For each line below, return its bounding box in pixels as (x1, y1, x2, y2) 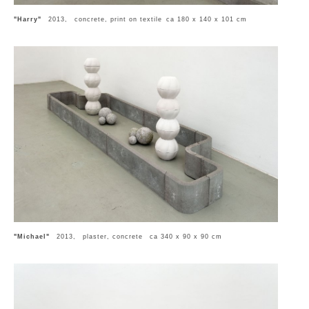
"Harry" (14, 15, 41, 23)
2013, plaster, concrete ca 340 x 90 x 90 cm (57, 233, 222, 241)
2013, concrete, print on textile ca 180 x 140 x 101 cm (48, 15, 247, 23)
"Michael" (14, 233, 50, 241)
